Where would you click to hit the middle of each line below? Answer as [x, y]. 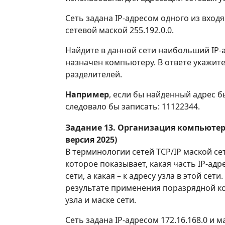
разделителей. [94, 74]
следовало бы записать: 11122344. [133, 106]
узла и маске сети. [101, 200]
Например [87, 94]
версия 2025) [91, 140]
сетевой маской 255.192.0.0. [120, 30]
